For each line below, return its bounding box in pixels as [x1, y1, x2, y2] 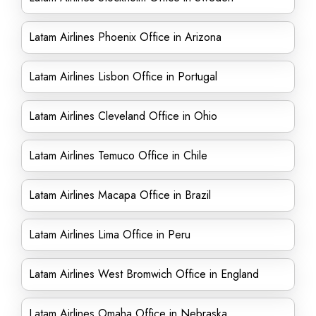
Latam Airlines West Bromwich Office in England [29, 266, 259, 282]
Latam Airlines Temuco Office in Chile [29, 147, 207, 164]
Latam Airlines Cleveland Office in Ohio [29, 108, 217, 124]
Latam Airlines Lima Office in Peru [29, 226, 190, 243]
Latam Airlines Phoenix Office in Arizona [29, 29, 221, 45]
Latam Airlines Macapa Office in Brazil [29, 187, 211, 203]
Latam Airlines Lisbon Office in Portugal [29, 68, 217, 85]
